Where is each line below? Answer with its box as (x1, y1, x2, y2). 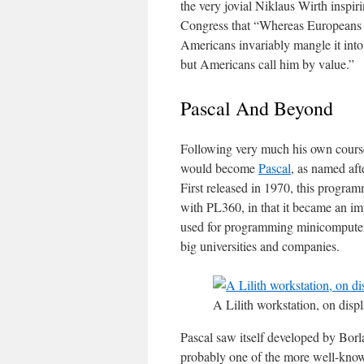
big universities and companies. (180, 237, 340, 254)
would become (180, 159, 258, 176)
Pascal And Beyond (180, 95, 333, 121)
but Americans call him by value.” (180, 55, 354, 72)
